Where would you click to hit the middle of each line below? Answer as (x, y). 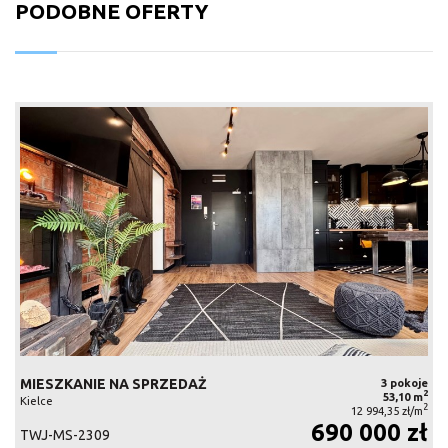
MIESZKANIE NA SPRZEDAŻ (113, 383)
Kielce (36, 400)
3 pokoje (404, 382)
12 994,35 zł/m (386, 410)
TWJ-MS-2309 (65, 434)
